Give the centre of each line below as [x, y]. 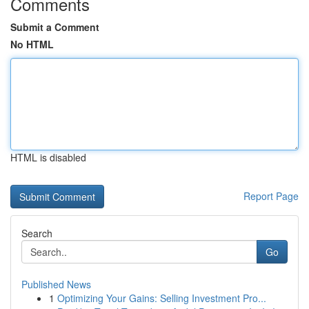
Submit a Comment [55, 27]
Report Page [271, 196]
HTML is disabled [48, 157]
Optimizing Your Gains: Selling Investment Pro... [162, 298]
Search [37, 233]
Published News [56, 284]
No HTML [32, 44]
